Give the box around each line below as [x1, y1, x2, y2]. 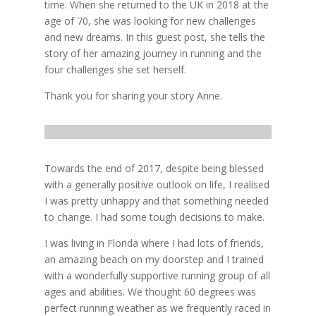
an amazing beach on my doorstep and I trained [44, 252, 264, 266]
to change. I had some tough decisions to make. [44, 209, 265, 224]
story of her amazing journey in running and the [44, 46, 262, 60]
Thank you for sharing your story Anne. [44, 88, 222, 102]
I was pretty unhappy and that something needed [44, 193, 269, 207]
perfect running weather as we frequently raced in [44, 300, 271, 315]
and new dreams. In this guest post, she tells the [44, 30, 265, 44]
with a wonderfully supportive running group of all [44, 268, 270, 282]
